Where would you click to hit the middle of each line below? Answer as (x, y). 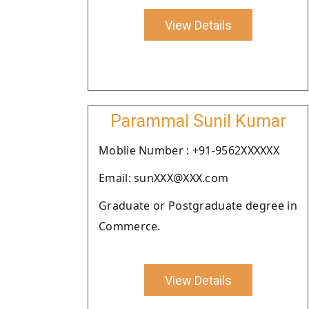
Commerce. (130, 226)
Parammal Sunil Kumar (198, 121)
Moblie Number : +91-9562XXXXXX (189, 150)
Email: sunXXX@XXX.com (164, 178)
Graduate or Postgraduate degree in (198, 206)
